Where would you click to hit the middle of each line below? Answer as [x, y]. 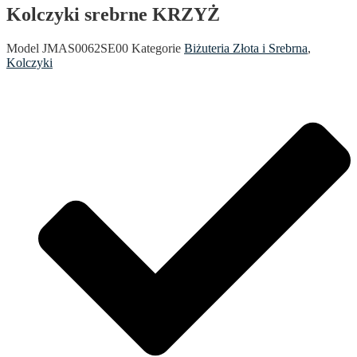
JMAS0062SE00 [87, 48]
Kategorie [156, 48]
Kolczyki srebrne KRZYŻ [113, 14]
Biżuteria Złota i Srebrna [246, 48]
